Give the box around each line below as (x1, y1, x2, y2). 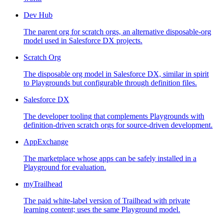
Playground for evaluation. (24, 163, 106, 171)
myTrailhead (24, 179, 62, 188)
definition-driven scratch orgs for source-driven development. (24, 120, 213, 129)
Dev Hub (24, 10, 53, 19)
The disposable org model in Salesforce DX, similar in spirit (24, 69, 209, 78)
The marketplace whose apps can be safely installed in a (24, 154, 196, 163)
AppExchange (24, 137, 68, 146)
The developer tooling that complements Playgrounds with (24, 111, 204, 120)
